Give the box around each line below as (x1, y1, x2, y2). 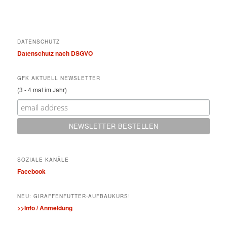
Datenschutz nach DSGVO (17, 48, 93, 58)
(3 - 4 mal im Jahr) (17, 85, 67, 94)
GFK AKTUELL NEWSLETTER (17, 74, 101, 82)
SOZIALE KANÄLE (17, 156, 69, 163)
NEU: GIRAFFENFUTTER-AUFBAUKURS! (17, 192, 131, 200)
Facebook (17, 166, 46, 176)
